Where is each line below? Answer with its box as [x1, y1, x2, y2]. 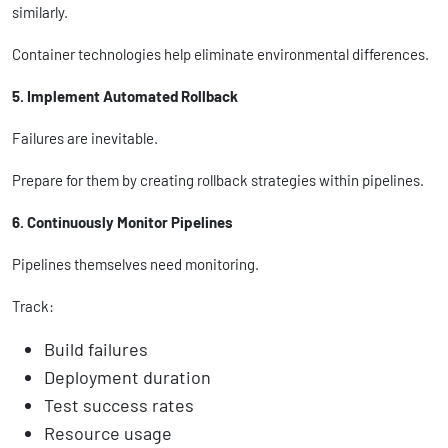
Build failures [44, 337, 148, 360]
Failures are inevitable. [12, 128, 158, 147]
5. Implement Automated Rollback [12, 86, 238, 105]
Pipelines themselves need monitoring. [12, 254, 259, 273]
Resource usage [44, 421, 172, 444]
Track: [12, 296, 54, 315]
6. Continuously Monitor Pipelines [12, 212, 233, 231]
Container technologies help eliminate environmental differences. [12, 44, 429, 63]
